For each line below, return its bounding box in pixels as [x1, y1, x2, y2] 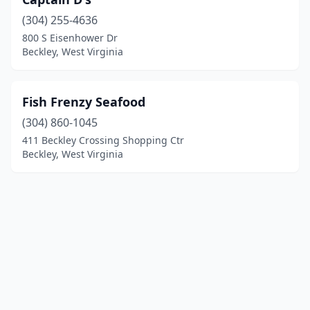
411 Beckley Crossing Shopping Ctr [22, 134, 184, 147]
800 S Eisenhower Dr [22, 31, 118, 44]
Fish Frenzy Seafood [22, 93, 145, 110]
